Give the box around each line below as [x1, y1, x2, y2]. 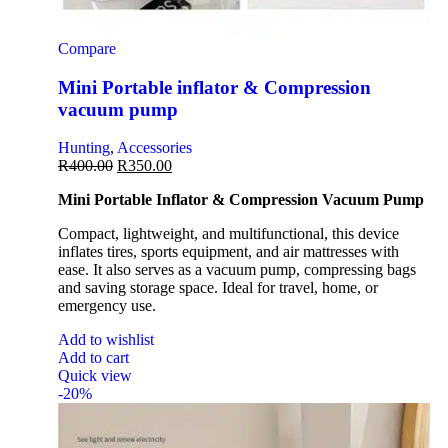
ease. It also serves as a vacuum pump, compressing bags [58, 261, 416, 279]
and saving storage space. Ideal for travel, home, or [58, 279, 378, 297]
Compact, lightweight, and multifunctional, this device [58, 225, 399, 243]
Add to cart [58, 349, 129, 367]
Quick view [58, 367, 132, 385]
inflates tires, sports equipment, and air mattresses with [58, 243, 399, 261]
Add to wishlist [58, 331, 154, 349]
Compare [58, 40, 116, 57]
